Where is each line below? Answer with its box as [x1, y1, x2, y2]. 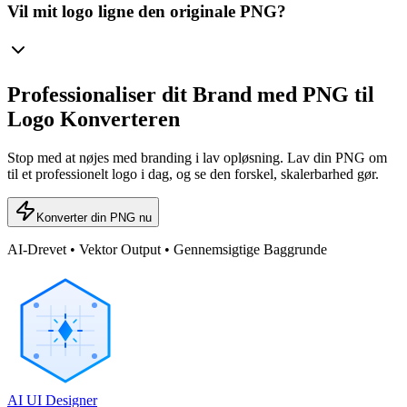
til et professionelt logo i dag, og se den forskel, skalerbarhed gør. [7, 165, 379, 182]
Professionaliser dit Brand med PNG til [7, 82, 374, 106]
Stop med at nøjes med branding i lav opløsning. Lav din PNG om [7, 149, 387, 165]
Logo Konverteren [7, 106, 180, 131]
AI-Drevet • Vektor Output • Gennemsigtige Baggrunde [7, 241, 327, 257]
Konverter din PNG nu [36, 210, 152, 224]
